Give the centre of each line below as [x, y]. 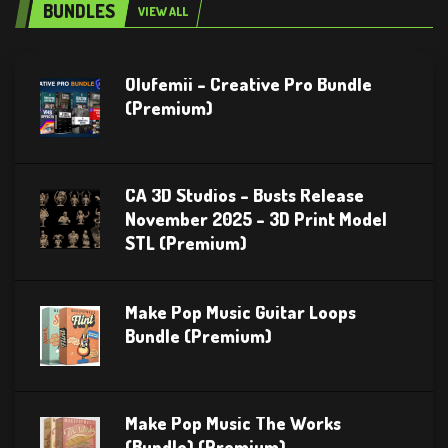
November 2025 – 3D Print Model [256, 219]
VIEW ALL [163, 12]
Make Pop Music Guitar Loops [240, 312]
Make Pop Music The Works [233, 423]
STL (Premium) [186, 243]
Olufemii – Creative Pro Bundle [248, 84]
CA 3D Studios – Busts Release [244, 195]
